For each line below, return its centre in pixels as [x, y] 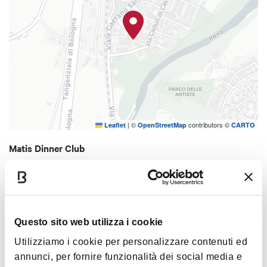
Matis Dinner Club [47, 148]
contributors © [209, 124]
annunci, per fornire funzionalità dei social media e [128, 256]
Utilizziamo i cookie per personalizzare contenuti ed [131, 241]
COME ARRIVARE [52, 193]
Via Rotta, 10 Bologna [54, 165]
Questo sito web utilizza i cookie [89, 222]
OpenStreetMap [162, 125]
